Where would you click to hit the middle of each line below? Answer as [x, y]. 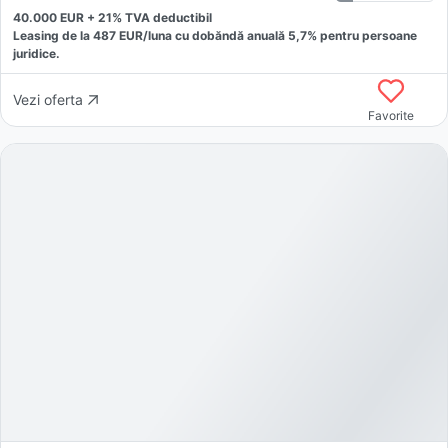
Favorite [391, 115]
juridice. [36, 53]
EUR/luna [144, 35]
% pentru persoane [362, 35]
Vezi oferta [48, 100]
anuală [267, 35]
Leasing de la [53, 35]
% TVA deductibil [162, 17]
